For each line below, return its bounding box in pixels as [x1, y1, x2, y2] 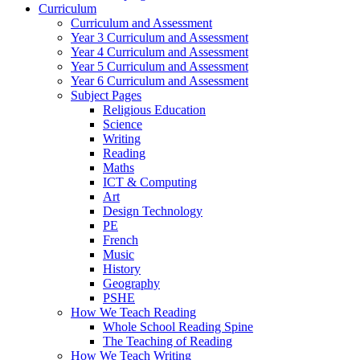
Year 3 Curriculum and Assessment [71, 31, 248, 45]
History [103, 262, 141, 276]
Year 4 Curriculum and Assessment [71, 45, 248, 59]
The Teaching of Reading [103, 334, 232, 349]
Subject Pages [71, 88, 141, 103]
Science [103, 117, 142, 132]
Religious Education [103, 103, 206, 117]
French [103, 233, 138, 247]
